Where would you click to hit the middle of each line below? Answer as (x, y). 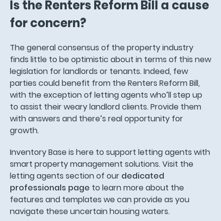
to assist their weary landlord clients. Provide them (106, 107)
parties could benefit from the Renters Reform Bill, (105, 83)
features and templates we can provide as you (100, 199)
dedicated (143, 176)
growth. (24, 130)
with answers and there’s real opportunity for (96, 118)
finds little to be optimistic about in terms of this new (110, 59)
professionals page (50, 187)
